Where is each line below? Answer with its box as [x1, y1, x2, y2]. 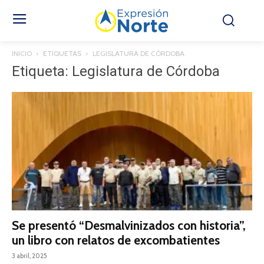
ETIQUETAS [43, 49, 81, 58]
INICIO [12, 49, 32, 58]
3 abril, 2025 [12, 252, 47, 260]
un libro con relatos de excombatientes [12, 233, 220, 248]
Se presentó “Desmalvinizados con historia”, [12, 218, 246, 233]
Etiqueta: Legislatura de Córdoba [12, 63, 220, 80]
